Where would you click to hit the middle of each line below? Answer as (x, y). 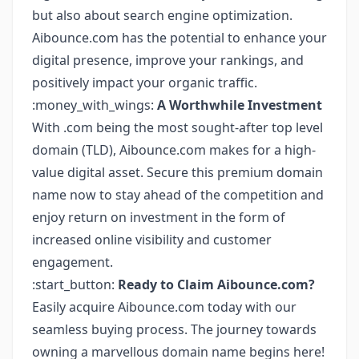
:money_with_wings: (95, 105)
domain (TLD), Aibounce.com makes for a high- (174, 150)
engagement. (73, 262)
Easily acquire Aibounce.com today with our (164, 307)
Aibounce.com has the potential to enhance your (179, 38)
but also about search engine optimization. (162, 15)
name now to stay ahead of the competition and (178, 195)
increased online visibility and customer (152, 240)
